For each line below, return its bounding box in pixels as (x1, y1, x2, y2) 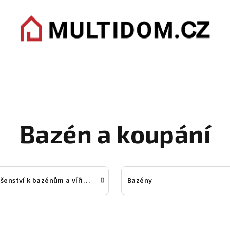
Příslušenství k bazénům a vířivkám (83, 176, 90, 186)
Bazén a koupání (20, 119, 210, 149)
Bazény (127, 176, 152, 186)
